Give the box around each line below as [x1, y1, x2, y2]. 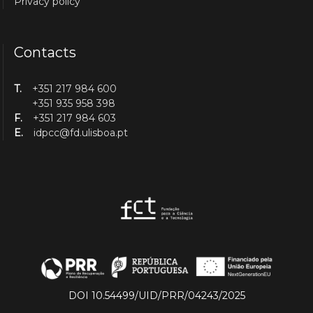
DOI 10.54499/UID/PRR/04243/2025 [68, 289, 245, 303]
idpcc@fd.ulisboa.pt [34, 126, 129, 140]
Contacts [14, 44, 77, 61]
